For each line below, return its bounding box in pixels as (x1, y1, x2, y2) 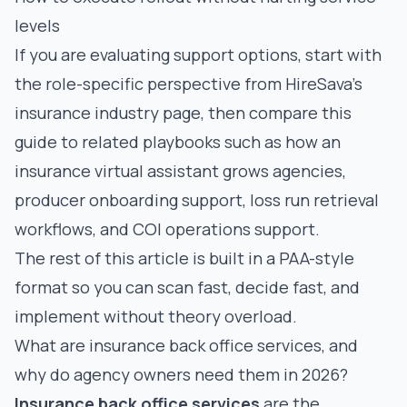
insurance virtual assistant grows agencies (15, 160, 342, 182)
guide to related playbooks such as (15, 131, 285, 153)
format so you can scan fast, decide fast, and (15, 276, 360, 298)
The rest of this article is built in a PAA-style (15, 247, 354, 269)
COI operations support (133, 218, 315, 240)
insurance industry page (15, 102, 201, 124)
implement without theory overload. (15, 305, 297, 327)
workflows (15, 218, 93, 240)
